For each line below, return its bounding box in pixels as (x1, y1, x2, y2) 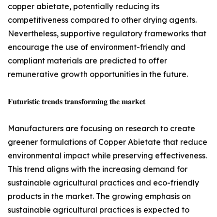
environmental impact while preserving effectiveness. (8, 151, 207, 161)
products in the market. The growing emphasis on (8, 191, 191, 201)
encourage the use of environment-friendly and (8, 42, 186, 52)
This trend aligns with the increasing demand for (8, 164, 187, 174)
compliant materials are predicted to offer (8, 56, 167, 66)
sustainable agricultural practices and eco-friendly (8, 178, 199, 188)
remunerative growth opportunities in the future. (8, 69, 188, 79)
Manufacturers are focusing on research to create (8, 124, 195, 134)
